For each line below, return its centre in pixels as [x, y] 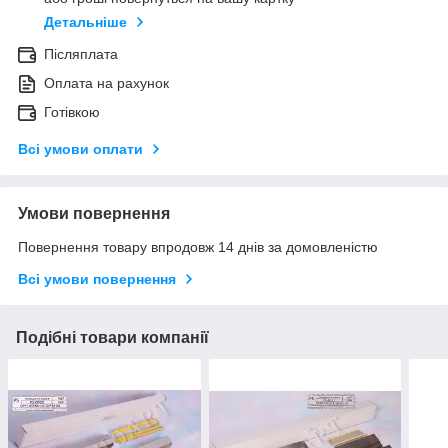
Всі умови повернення [97, 279]
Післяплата [81, 54]
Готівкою [72, 112]
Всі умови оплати [80, 149]
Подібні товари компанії [112, 338]
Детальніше [85, 22]
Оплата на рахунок [106, 83]
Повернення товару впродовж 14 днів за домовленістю [198, 247]
